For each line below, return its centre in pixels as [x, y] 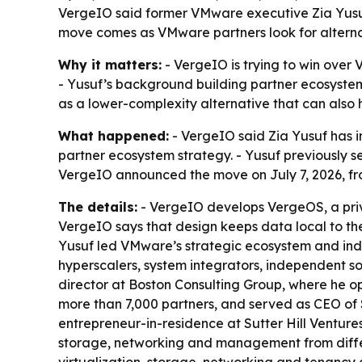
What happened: [114, 136]
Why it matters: [110, 65]
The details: [98, 207]
